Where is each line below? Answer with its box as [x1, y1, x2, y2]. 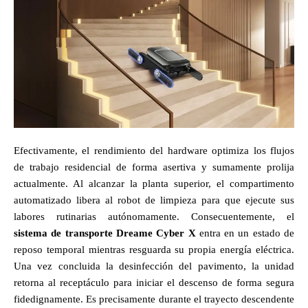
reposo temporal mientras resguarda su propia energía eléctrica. [14, 243, 294, 255]
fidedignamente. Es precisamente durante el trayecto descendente [14, 293, 294, 305]
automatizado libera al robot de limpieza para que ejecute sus [14, 194, 294, 206]
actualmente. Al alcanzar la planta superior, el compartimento [14, 177, 294, 189]
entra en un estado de [195, 227, 294, 239]
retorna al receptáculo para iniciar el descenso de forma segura [14, 276, 294, 288]
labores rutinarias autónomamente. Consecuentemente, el [14, 210, 294, 222]
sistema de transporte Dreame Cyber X [14, 227, 196, 239]
